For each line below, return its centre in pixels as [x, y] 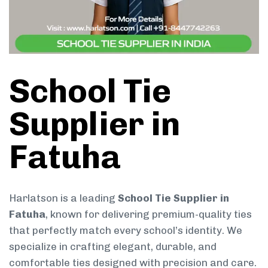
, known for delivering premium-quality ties [149, 214]
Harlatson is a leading [63, 198]
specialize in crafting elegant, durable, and [113, 246]
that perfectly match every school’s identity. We [126, 230]
